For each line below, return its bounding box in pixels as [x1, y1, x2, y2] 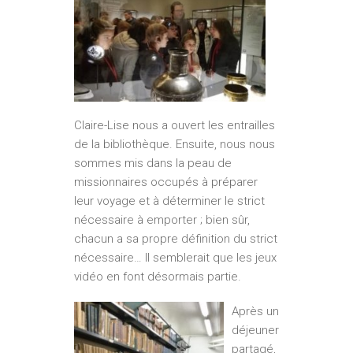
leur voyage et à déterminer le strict [74, 194, 265, 209]
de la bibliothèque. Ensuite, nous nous [74, 137, 275, 152]
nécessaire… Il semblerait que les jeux [74, 251, 277, 266]
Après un [232, 304, 279, 319]
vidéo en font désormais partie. [74, 269, 241, 284]
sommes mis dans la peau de [74, 156, 232, 171]
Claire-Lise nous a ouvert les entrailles [74, 118, 275, 133]
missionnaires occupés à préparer [74, 175, 258, 190]
